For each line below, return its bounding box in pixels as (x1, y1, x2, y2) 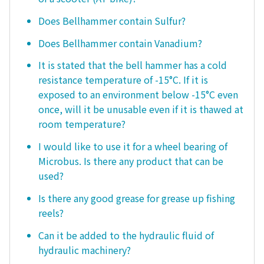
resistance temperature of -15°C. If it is (38, 72, 208, 87)
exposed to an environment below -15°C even (38, 87, 238, 102)
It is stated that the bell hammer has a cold (38, 58, 227, 72)
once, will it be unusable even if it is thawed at (38, 102, 243, 117)
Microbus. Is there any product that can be (38, 154, 223, 169)
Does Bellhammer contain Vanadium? (38, 35, 202, 50)
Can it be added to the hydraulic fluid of (38, 227, 214, 242)
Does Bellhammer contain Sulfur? (38, 13, 186, 28)
